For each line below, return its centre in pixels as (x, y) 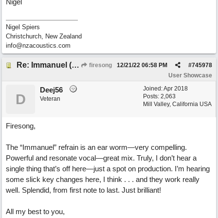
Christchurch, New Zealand (44, 36)
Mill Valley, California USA (177, 104)
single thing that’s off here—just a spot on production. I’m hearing (108, 169)
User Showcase (190, 75)
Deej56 (51, 90)
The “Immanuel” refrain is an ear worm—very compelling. (96, 147)
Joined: (153, 89)
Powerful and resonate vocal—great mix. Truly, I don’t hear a (101, 158)
